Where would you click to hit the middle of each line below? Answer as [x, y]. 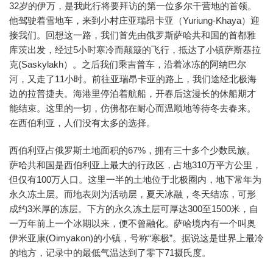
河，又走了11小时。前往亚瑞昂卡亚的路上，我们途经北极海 [133, 79]
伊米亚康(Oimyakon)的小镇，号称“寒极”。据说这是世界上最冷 [136, 238]
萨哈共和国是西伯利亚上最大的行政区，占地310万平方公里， [135, 165]
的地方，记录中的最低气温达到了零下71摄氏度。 [110, 253]
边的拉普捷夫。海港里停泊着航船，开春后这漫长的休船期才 [133, 94]
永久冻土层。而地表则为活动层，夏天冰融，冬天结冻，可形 [133, 194]
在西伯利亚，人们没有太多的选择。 [82, 123]
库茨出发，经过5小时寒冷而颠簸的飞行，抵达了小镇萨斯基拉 [135, 50]
